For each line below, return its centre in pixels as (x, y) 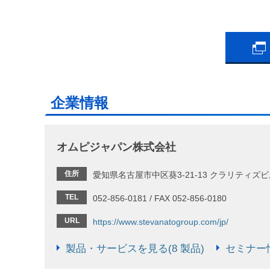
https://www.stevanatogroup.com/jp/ (161, 221)
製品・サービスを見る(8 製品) (135, 248)
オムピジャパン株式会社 (116, 147)
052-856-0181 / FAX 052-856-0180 (160, 198)
